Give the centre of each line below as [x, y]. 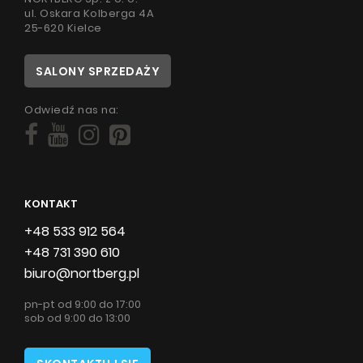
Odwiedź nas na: [72, 109]
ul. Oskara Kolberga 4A [89, 13]
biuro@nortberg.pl [82, 273]
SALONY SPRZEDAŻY [98, 71]
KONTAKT [51, 203]
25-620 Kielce [63, 28]
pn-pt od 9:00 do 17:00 [83, 304]
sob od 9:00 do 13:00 [77, 318]
